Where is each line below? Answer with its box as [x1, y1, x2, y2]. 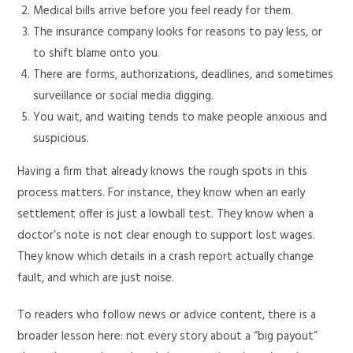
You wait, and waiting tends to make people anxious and [33, 108, 328, 127]
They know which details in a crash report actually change [17, 247, 314, 266]
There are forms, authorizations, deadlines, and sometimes [33, 65, 334, 84]
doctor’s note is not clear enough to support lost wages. [17, 226, 316, 245]
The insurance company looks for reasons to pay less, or [33, 23, 323, 42]
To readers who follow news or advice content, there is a [17, 306, 317, 325]
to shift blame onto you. [33, 44, 161, 63]
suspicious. [33, 129, 90, 148]
